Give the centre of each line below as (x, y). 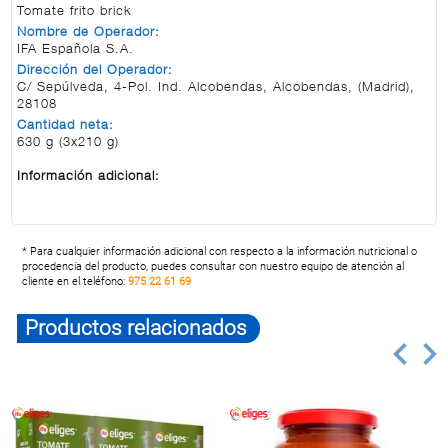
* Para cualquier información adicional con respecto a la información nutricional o (220, 252)
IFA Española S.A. (76, 50)
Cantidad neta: (66, 126)
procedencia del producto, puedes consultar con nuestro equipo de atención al (213, 267)
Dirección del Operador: (95, 71)
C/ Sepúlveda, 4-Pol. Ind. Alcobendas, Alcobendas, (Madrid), (216, 88)
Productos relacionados (136, 328)
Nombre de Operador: (89, 33)
